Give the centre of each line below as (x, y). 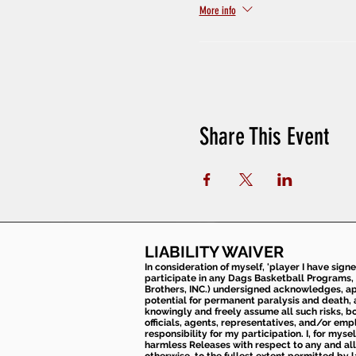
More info (217, 11)
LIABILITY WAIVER (214, 252)
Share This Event (264, 137)
